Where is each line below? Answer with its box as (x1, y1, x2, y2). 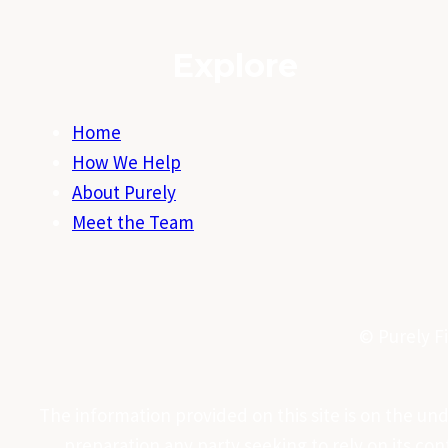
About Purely (72, 179, 176, 204)
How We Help (72, 149, 181, 174)
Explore (171, 46, 298, 86)
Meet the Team (72, 209, 194, 234)
